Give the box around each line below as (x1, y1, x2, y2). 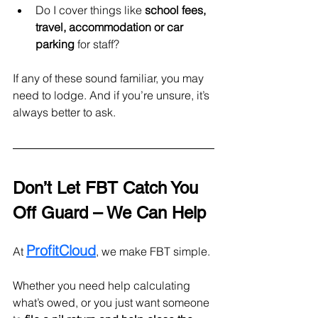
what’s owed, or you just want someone (13, 295, 212, 309)
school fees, (145, 2, 209, 17)
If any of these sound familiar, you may (13, 70, 207, 85)
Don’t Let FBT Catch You (13, 177, 203, 197)
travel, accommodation (35, 19, 151, 34)
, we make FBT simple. (96, 243, 210, 258)
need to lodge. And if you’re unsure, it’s (13, 87, 212, 102)
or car (154, 19, 186, 34)
